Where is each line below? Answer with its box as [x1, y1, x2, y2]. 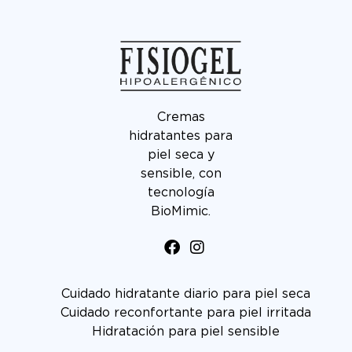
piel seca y [147, 148, 214, 162]
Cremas [156, 111, 205, 124]
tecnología [147, 186, 214, 200]
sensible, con [140, 167, 222, 181]
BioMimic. [151, 205, 211, 218]
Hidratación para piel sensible [91, 324, 280, 338]
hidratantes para [129, 130, 233, 143]
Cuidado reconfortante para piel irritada [60, 306, 311, 319]
